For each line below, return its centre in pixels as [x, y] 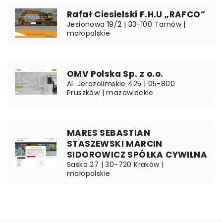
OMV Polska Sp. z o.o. [115, 74]
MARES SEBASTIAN [109, 133]
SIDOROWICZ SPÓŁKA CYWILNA [137, 154]
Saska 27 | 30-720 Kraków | [115, 164]
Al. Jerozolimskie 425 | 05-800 [121, 83]
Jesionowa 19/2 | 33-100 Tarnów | [126, 24]
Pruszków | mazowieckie [110, 92]
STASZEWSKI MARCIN [115, 143]
